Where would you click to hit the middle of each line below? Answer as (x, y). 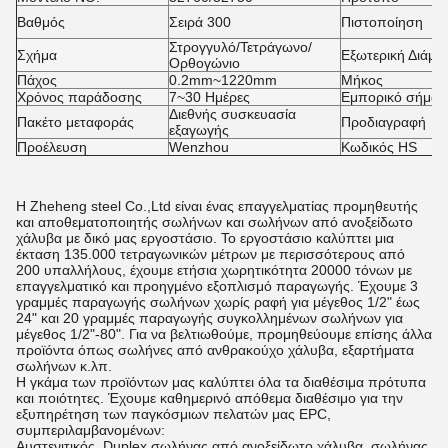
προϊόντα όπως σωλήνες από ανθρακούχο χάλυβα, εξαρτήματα (215, 350)
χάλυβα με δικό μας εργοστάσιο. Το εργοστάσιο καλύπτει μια (205, 238)
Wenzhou (199, 147)
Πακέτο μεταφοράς (75, 122)
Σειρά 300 (200, 22)
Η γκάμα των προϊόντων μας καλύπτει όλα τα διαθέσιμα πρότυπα (221, 382)
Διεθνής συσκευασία (232, 114)
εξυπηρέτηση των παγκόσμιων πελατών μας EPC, (173, 414)
